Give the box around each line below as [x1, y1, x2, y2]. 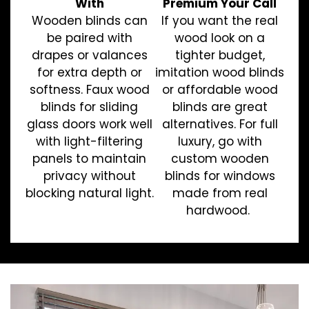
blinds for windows [164, 167, 275, 184]
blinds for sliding [41, 98, 138, 115]
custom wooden [170, 150, 269, 167]
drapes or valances [31, 46, 148, 63]
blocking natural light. [25, 184, 154, 201]
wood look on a [175, 29, 265, 46]
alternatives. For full [161, 115, 278, 132]
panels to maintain [32, 150, 146, 167]
